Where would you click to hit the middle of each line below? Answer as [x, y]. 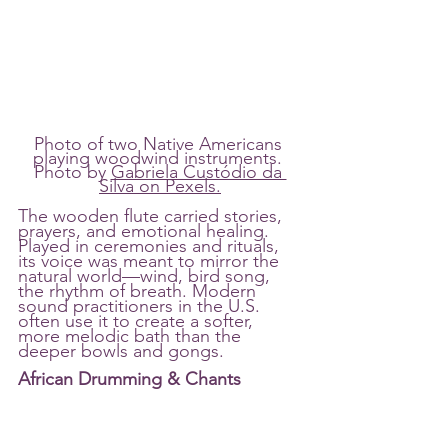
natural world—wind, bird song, [146, 275]
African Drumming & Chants [129, 378]
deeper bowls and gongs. [121, 350]
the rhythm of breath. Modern [139, 290]
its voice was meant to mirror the [151, 260]
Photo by [72, 171]
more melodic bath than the [132, 335]
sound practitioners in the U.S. [141, 305]
